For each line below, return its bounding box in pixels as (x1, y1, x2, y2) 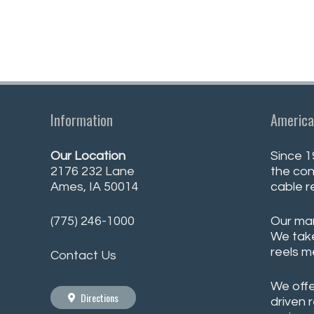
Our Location (50, 149, 125, 163)
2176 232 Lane (50, 165, 135, 178)
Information (50, 109, 113, 130)
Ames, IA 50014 (50, 180, 139, 193)
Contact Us (50, 249, 116, 262)
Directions (81, 289, 119, 305)
